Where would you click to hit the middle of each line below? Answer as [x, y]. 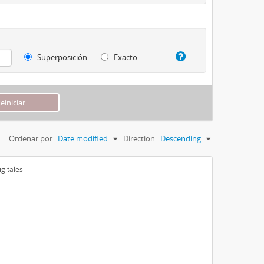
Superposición [62, 57]
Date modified [83, 138]
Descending [181, 138]
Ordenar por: [32, 138]
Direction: [140, 138]
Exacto [125, 57]
